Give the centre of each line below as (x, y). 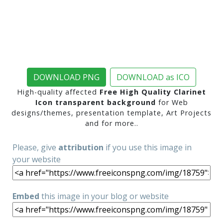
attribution (81, 147)
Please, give (35, 147)
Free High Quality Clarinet (153, 92)
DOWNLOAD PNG (66, 77)
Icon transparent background (95, 102)
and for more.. (111, 123)
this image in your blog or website (104, 196)
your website (37, 159)
